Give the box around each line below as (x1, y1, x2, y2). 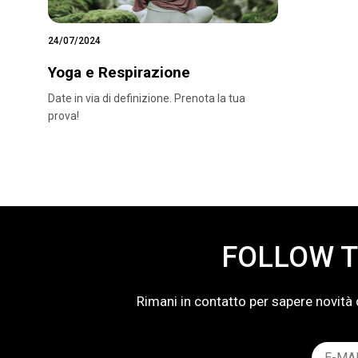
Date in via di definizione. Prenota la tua (48, 91, 245, 105)
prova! (48, 109, 79, 122)
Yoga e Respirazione (48, 62, 190, 82)
